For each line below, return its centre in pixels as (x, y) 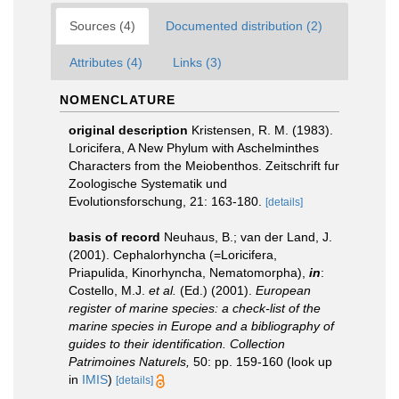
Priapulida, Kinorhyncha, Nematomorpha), (189, 273)
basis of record (114, 237)
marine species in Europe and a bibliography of (201, 326)
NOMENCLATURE (118, 100)
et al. (163, 290)
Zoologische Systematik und (148, 183)
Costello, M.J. (109, 290)
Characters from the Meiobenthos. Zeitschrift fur (204, 166)
